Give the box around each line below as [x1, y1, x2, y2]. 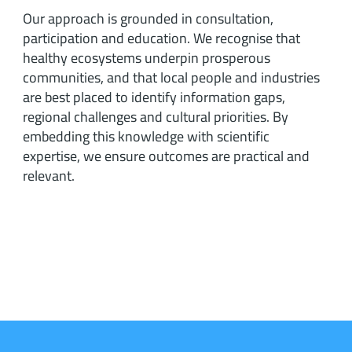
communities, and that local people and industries [23, 64, 321, 90]
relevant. [23, 163, 75, 189]
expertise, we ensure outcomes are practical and [23, 143, 310, 169]
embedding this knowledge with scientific [23, 123, 270, 149]
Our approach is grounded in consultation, [23, 5, 274, 31]
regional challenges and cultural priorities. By [23, 104, 289, 130]
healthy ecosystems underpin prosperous [23, 45, 271, 71]
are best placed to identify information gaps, [23, 84, 286, 110]
